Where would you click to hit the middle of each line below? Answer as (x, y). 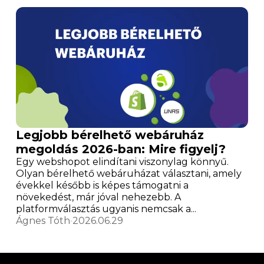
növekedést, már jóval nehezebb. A (99, 197)
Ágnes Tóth (43, 221)
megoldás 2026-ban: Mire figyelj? (121, 149)
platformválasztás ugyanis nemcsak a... (106, 209)
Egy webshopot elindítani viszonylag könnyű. (123, 162)
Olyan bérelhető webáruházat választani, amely (129, 174)
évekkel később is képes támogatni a (103, 186)
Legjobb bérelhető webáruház (110, 135)
